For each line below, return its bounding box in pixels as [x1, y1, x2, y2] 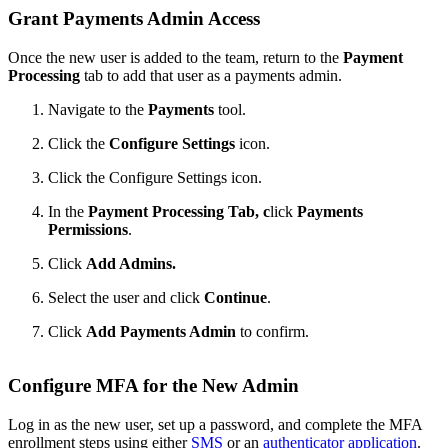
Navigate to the [48, 100, 148, 118]
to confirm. [236, 322, 309, 340]
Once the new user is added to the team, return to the [8, 48, 343, 66]
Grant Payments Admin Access [8, 7, 260, 29]
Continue [204, 288, 267, 306]
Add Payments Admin [86, 322, 236, 340]
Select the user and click [48, 288, 204, 306]
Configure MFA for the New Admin [8, 375, 299, 397]
